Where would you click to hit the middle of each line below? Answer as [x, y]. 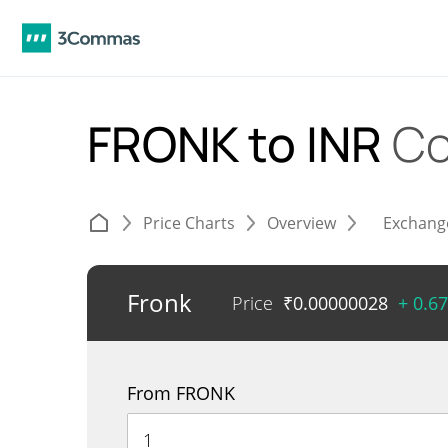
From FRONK [181, 393]
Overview [301, 223]
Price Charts [189, 223]
